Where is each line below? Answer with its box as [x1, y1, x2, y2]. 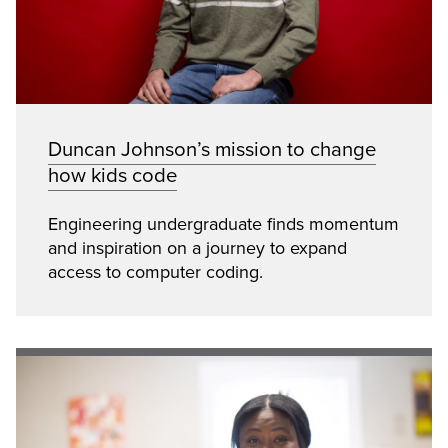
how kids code [48, 159, 177, 190]
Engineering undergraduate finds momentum [48, 210, 399, 237]
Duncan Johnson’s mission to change [48, 133, 376, 164]
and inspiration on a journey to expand [48, 234, 347, 261]
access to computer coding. [48, 258, 263, 285]
